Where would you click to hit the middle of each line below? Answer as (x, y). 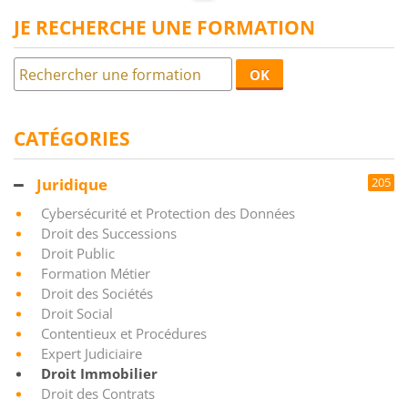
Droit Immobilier (99, 373)
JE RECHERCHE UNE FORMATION (164, 27)
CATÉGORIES (72, 138)
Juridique (72, 184)
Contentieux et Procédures (124, 333)
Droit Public (78, 253)
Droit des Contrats (98, 393)
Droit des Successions (109, 233)
